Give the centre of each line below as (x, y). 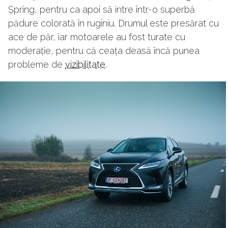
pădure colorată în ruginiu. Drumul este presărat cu (113, 23)
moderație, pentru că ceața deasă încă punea (104, 51)
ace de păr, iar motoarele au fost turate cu (97, 37)
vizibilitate (85, 65)
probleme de (37, 65)
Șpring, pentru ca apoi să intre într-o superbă (102, 10)
